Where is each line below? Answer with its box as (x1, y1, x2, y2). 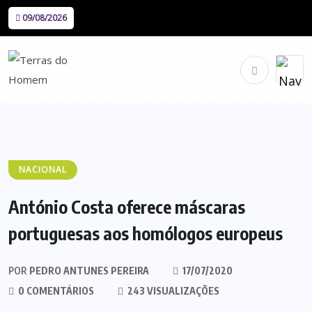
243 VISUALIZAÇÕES (125, 285, 219, 297)
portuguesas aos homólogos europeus (8, 222, 283, 244)
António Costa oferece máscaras (8, 196, 245, 218)
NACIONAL (19, 164, 67, 175)
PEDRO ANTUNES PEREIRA (27, 265, 149, 276)
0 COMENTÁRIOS (16, 285, 94, 297)
